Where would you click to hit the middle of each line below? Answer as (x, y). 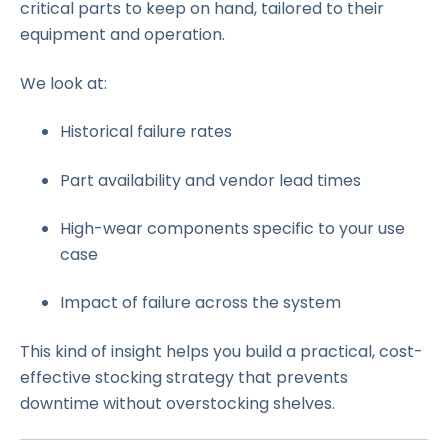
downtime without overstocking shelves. (177, 403)
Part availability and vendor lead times (210, 180)
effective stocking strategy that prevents (184, 377)
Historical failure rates (146, 132)
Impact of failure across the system (200, 303)
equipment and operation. (122, 35)
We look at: (63, 83)
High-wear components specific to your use (232, 228)
